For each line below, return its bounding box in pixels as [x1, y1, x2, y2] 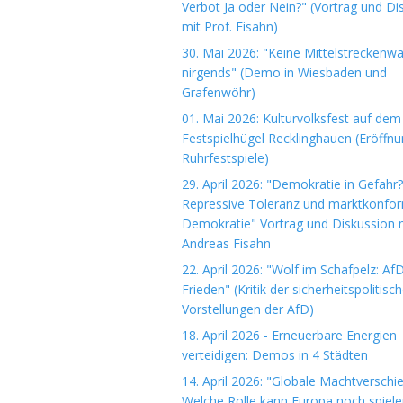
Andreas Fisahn [182, 235, 271, 252]
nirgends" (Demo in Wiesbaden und [182, 64, 387, 81]
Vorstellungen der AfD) [182, 300, 314, 318]
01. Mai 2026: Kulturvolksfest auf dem [182, 110, 401, 127]
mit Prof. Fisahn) [182, 18, 278, 35]
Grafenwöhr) [182, 84, 255, 101]
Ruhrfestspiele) [182, 149, 269, 166]
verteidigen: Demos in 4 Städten [182, 346, 368, 363]
